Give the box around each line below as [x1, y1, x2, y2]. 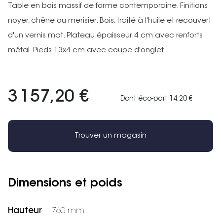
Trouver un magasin [74, 132, 147, 140]
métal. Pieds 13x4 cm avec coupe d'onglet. [8, 47, 166, 54]
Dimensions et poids [8, 178, 122, 189]
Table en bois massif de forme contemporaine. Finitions [8, 2, 208, 10]
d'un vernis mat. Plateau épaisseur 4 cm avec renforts [8, 32, 203, 39]
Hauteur [8, 207, 42, 215]
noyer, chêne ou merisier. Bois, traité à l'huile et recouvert [8, 17, 211, 25]
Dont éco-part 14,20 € [120, 96, 192, 103]
